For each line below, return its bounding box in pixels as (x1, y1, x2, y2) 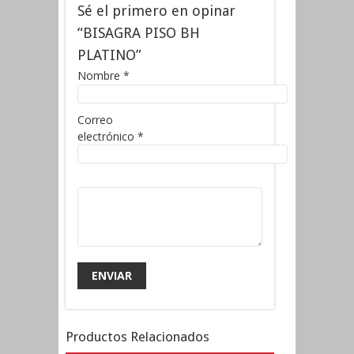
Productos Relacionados (66, 328, 209, 345)
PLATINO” (77, 47, 141, 64)
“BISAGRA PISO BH (77, 24, 200, 42)
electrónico (77, 128, 137, 144)
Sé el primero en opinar (77, 2, 235, 20)
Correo (77, 111, 113, 127)
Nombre (77, 68, 123, 84)
